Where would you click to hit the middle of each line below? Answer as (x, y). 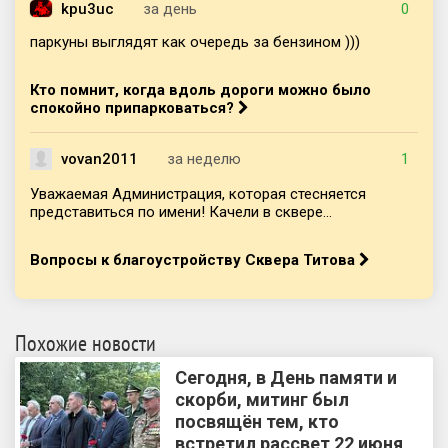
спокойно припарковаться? (134, 107)
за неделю (204, 158)
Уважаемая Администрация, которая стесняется (198, 193)
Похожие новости (85, 342)
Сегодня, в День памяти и (286, 377)
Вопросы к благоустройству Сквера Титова (194, 259)
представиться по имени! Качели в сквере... (181, 211)
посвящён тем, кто (257, 421)
